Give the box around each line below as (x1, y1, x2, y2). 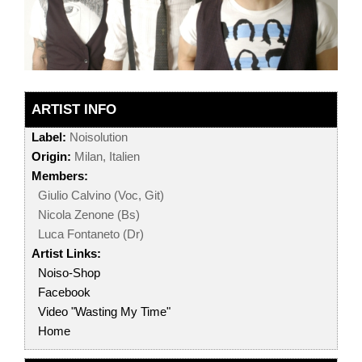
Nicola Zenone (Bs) (38, 208, 140, 222)
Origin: (32, 149, 71, 164)
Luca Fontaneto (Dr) (38, 227, 144, 242)
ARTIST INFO (32, 102, 116, 118)
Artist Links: (32, 246, 101, 261)
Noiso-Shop (38, 266, 100, 280)
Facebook (38, 285, 90, 300)
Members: (32, 169, 88, 183)
